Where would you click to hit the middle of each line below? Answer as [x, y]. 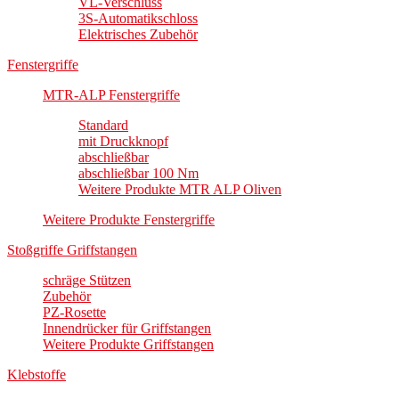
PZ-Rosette [74, 313]
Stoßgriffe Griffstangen [72, 250]
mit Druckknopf [123, 142]
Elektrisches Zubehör [138, 35]
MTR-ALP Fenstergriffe [111, 95]
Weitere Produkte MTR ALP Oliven [180, 190]
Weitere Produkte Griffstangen [128, 345]
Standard [103, 126]
